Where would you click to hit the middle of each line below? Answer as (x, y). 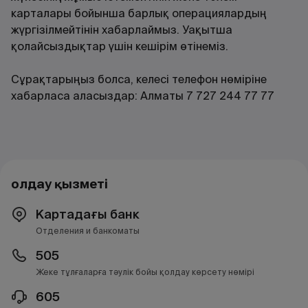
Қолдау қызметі (59, 184)
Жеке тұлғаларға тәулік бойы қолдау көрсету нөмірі (145, 272)
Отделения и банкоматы (88, 231)
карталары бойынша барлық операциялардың (139, 13)
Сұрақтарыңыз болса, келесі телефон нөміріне (139, 79)
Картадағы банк (88, 214)
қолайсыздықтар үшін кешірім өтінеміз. (120, 46)
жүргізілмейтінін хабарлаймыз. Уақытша (122, 30)
